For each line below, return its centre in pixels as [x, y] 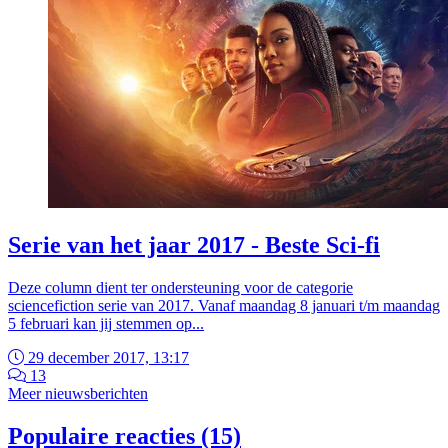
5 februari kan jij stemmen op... [106, 323]
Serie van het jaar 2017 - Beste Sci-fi [194, 244]
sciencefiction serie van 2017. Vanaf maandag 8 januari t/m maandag [224, 305]
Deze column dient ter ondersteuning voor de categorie [180, 287]
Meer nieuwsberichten [78, 393]
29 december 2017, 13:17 [106, 357]
